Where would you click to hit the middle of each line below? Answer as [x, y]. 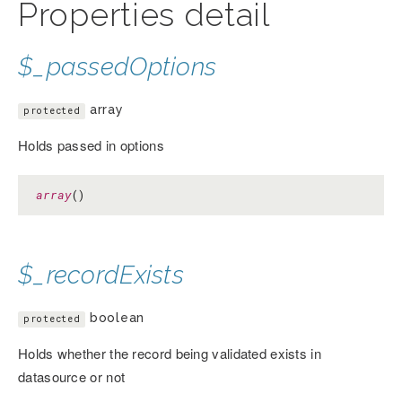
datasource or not [72, 377]
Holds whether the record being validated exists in [170, 354]
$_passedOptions [118, 67]
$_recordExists [101, 275]
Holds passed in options [91, 145]
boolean [115, 318]
